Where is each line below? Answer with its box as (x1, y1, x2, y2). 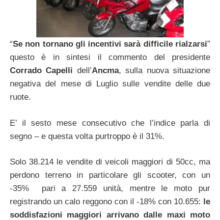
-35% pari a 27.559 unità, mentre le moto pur (10, 184, 210, 193)
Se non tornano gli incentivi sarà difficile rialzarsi (13, 39, 207, 49)
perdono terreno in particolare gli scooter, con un (10, 170, 210, 180)
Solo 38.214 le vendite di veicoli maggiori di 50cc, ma (10, 157, 210, 167)
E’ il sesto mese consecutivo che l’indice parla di (10, 118, 210, 128)
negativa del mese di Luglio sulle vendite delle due (10, 79, 210, 89)
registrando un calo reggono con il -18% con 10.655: (10, 197, 201, 207)
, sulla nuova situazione (118, 66, 211, 76)
